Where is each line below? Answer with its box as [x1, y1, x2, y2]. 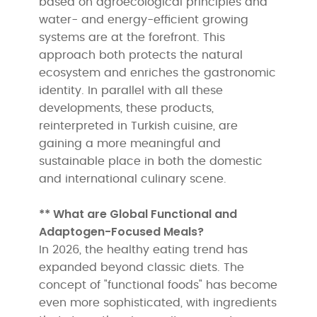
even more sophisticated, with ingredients [39, 296, 277, 309]
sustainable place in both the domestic [39, 155, 263, 167]
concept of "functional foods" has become [39, 279, 278, 291]
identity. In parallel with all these [39, 84, 224, 96]
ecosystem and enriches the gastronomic [39, 67, 277, 79]
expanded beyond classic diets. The [39, 261, 245, 273]
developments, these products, [39, 102, 214, 114]
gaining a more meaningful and [39, 137, 221, 149]
